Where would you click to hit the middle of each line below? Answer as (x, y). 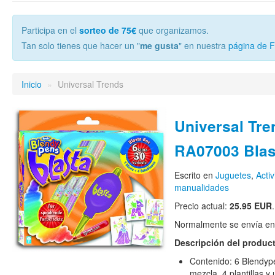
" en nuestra (203, 45)
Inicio (32, 84)
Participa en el (50, 30)
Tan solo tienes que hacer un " (81, 45)
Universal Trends (91, 84)
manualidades (201, 187)
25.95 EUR (250, 206)
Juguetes (233, 175)
